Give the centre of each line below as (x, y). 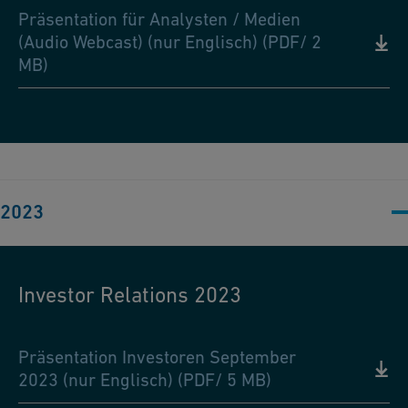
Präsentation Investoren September (157, 357)
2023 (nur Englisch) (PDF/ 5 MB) (145, 380)
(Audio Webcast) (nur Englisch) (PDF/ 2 (170, 42)
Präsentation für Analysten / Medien (159, 20)
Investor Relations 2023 (130, 295)
